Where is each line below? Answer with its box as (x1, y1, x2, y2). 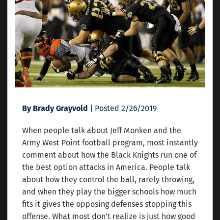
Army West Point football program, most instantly (22, 137, 198, 147)
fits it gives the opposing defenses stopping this (22, 199, 192, 209)
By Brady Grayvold (22, 103, 88, 113)
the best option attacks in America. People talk (22, 162, 190, 172)
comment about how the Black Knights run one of (22, 150, 196, 160)
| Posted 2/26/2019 (88, 103, 157, 113)
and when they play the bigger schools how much (22, 187, 196, 196)
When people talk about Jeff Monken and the (22, 125, 181, 135)
